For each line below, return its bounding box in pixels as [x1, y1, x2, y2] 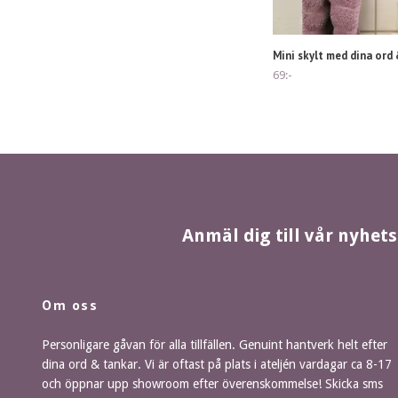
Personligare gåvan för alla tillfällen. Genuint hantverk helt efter [42, 337, 387, 352]
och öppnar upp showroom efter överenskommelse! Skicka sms [42, 376, 383, 391]
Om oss [42, 295, 99, 314]
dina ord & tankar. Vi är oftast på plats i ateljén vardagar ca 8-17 [42, 356, 392, 371]
